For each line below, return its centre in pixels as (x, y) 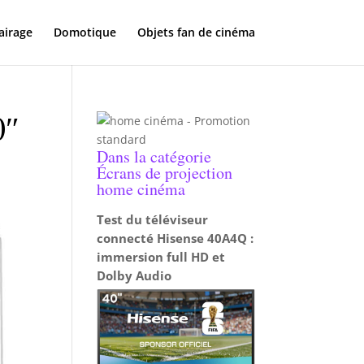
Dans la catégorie (154, 156)
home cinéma (141, 189)
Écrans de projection (165, 173)
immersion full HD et (161, 257)
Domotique (84, 32)
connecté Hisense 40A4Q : (175, 238)
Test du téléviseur (153, 219)
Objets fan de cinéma (196, 32)
